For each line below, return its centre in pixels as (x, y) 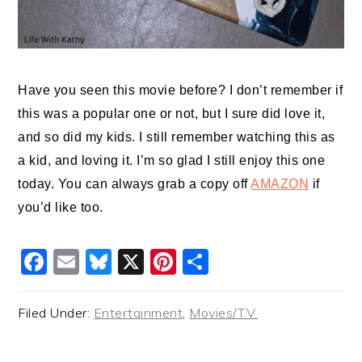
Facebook (108, 262)
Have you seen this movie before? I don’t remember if (181, 90)
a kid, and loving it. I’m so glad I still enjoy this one (172, 161)
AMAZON (280, 184)
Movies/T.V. (223, 313)
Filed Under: (56, 313)
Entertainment (138, 313)
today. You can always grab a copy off (135, 184)
